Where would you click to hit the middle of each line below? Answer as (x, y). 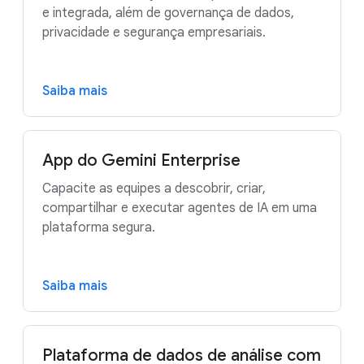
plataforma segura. (99, 227)
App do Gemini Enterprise (141, 160)
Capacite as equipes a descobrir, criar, (154, 188)
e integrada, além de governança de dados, (168, 13)
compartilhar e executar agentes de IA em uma (180, 208)
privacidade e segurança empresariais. (154, 32)
